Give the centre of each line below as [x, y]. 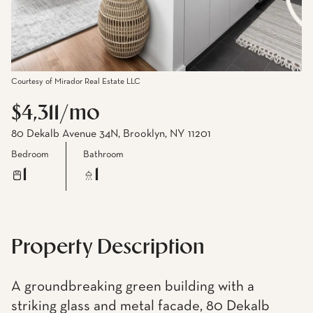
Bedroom [30, 154]
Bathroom [103, 154]
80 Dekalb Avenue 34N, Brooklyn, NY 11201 [111, 134]
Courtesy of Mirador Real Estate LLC [76, 82]
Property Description [108, 248]
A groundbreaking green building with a [133, 287]
